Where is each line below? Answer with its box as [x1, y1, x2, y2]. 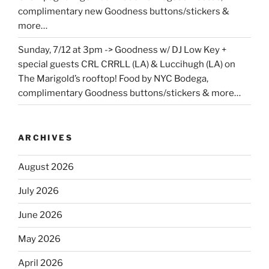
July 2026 [18, 186, 59, 197]
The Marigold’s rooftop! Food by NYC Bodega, [18, 73, 208, 84]
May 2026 [18, 234, 61, 245]
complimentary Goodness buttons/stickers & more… [18, 87, 241, 98]
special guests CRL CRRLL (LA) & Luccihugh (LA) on [18, 58, 235, 70]
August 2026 [18, 162, 74, 173]
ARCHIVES [18, 133, 73, 143]
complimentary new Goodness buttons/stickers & [18, 5, 229, 17]
